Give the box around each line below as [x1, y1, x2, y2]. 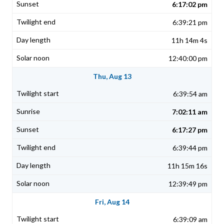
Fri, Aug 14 [94, 197, 129, 206]
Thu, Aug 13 [92, 72, 131, 81]
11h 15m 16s [167, 161, 207, 170]
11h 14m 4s [171, 36, 207, 45]
